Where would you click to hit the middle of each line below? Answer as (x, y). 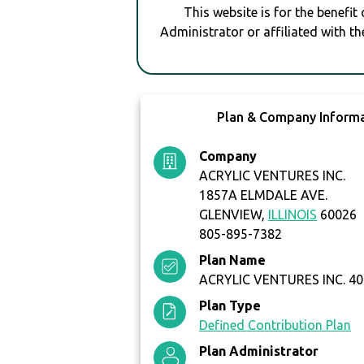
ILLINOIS (293, 215)
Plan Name (233, 260)
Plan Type (230, 306)
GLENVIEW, (234, 215)
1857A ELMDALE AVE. (264, 195)
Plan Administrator (259, 351)
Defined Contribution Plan (275, 325)
